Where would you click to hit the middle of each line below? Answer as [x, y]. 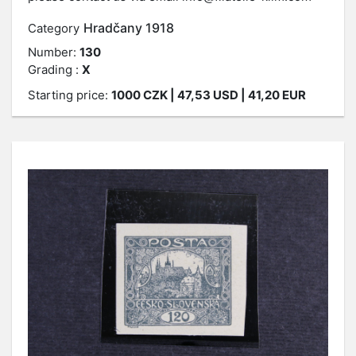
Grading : [55, 70]
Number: [54, 52]
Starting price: [70, 95]
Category [54, 28]
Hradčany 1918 [129, 28]
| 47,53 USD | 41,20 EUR [237, 95]
